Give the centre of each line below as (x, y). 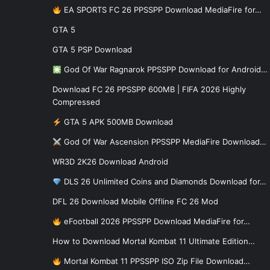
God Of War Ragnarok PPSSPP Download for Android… (164, 70)
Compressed (76, 102)
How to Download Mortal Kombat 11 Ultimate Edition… (154, 241)
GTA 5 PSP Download (92, 50)
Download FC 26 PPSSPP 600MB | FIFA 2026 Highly (149, 89)
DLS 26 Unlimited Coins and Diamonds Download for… (164, 182)
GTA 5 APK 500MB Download (117, 122)
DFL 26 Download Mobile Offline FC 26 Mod (135, 202)
